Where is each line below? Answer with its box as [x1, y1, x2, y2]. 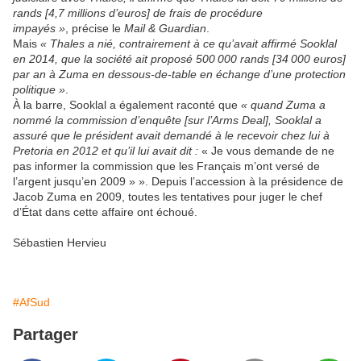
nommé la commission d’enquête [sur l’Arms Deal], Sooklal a [13, 114, 322, 127]
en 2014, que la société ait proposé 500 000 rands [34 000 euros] [13, 52, 346, 66]
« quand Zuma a [241, 98, 326, 112]
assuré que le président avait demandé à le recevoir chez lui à [13, 129, 330, 143]
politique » [13, 83, 65, 97]
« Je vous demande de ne [198, 144, 334, 158]
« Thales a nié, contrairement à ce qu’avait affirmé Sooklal [40, 37, 337, 51]
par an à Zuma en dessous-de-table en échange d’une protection [13, 68, 346, 81]
